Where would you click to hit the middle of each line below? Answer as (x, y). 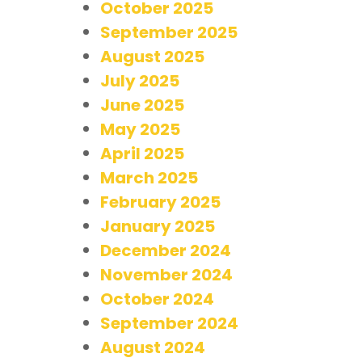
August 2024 (153, 347)
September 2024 (169, 323)
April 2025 (142, 153)
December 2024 (166, 250)
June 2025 (142, 105)
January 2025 (158, 226)
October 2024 (157, 299)
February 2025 (160, 202)
